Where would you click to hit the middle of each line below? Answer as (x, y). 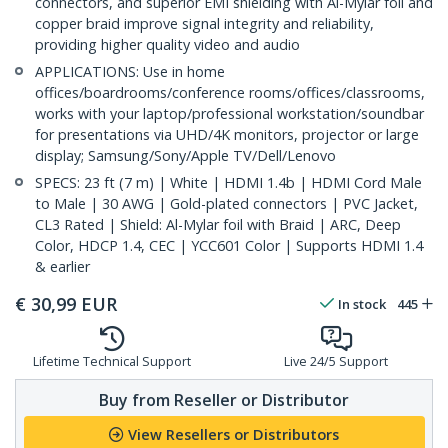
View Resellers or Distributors (233, 435)
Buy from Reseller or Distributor (224, 399)
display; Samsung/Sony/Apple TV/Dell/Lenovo (185, 156)
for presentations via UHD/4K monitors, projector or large (227, 135)
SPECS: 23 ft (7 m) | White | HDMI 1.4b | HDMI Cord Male (228, 183)
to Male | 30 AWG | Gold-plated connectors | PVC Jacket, (226, 204)
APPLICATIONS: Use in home (130, 72)
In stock (362, 304)
